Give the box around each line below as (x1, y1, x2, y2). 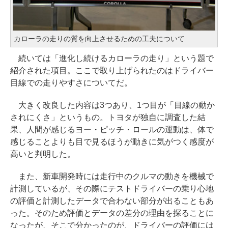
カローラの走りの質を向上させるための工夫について (14, 35, 185, 43)
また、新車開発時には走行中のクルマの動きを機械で (10, 172, 214, 181)
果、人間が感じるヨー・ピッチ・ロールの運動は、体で (10, 125, 214, 134)
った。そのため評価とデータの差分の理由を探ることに (10, 209, 214, 218)
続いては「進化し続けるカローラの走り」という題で (10, 54, 214, 63)
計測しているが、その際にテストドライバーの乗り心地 (10, 184, 214, 193)
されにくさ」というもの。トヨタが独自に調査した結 (10, 113, 206, 122)
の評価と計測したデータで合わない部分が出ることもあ (10, 196, 214, 206)
